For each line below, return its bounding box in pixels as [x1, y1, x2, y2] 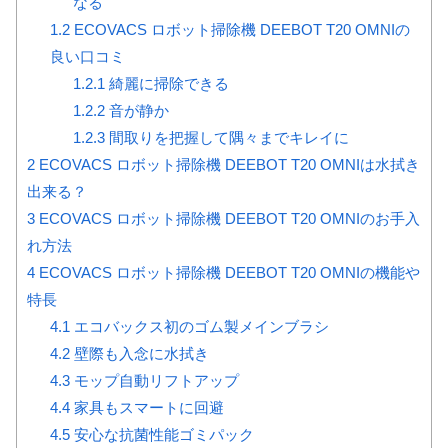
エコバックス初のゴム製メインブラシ [69, 318, 329, 336]
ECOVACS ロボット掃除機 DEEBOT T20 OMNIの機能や [35, 264, 420, 282]
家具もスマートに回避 [69, 399, 224, 417]
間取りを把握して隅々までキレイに [104, 129, 349, 147]
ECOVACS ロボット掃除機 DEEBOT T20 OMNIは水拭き [35, 156, 420, 174]
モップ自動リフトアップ [69, 372, 239, 390]
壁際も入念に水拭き [69, 345, 209, 363]
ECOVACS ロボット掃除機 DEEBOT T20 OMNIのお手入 [35, 210, 420, 228]
